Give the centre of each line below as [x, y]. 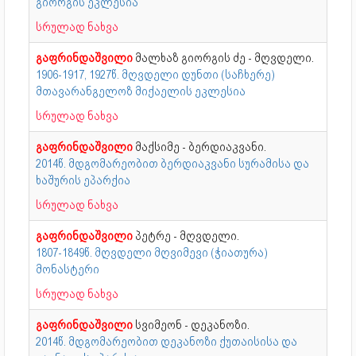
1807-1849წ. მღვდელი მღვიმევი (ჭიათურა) [152, 252]
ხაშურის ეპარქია [83, 180]
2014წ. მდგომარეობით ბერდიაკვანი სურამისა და [172, 163]
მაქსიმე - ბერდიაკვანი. [201, 147]
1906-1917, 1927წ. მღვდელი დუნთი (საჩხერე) [155, 74]
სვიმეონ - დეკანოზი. [192, 325]
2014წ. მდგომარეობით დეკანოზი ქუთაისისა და [166, 341]
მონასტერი [68, 269]
